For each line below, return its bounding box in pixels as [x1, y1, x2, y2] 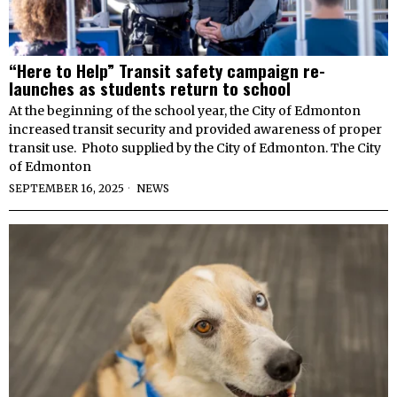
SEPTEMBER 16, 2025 [9, 181, 124, 195]
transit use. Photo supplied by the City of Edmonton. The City [9, 139, 381, 156]
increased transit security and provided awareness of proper [9, 121, 382, 137]
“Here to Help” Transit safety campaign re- [9, 57, 325, 82]
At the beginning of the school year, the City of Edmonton [9, 102, 361, 119]
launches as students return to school [9, 74, 291, 100]
